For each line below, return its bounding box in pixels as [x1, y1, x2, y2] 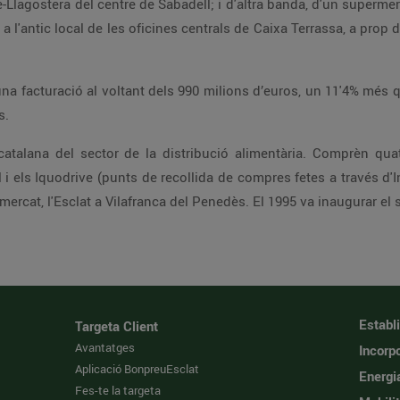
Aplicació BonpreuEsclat [75, 361, 200, 377]
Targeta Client [75, 317, 159, 335]
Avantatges [75, 339, 136, 355]
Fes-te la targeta [75, 382, 162, 398]
